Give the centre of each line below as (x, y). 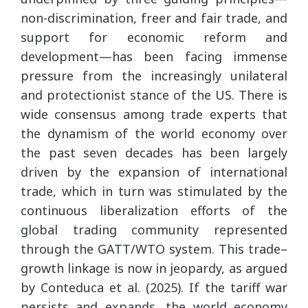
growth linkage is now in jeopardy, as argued (154, 268)
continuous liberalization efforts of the (154, 210)
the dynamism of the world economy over (154, 133)
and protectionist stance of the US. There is (154, 95)
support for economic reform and (154, 37)
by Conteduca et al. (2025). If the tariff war (154, 287)
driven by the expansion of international (154, 172)
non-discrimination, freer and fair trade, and (154, 18)
